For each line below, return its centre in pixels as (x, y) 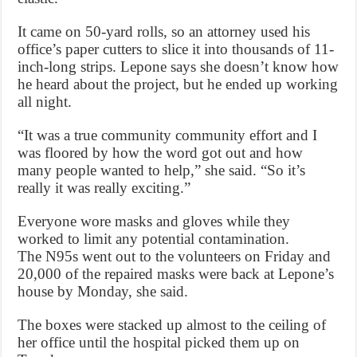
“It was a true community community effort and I (168, 135)
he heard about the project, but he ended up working (178, 84)
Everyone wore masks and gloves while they (154, 222)
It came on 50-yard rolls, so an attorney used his (164, 32)
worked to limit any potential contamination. (154, 239)
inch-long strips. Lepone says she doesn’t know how (178, 67)
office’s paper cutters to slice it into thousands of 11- (176, 49)
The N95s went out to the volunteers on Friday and (175, 257)
